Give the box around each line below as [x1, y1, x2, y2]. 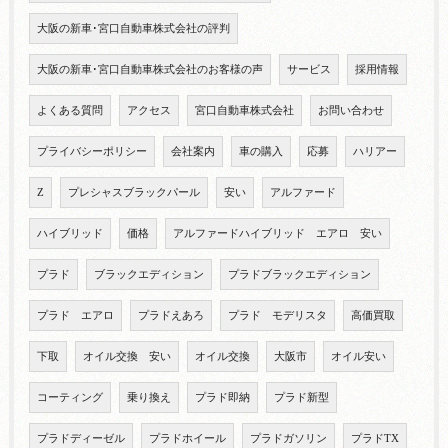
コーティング [36, 392, 103, 404]
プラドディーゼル [36, 433, 125, 445]
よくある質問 [36, 105, 103, 117]
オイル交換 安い [82, 351, 171, 363]
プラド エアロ [36, 310, 114, 322]
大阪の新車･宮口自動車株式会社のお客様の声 [36, 64, 263, 76]
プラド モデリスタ [227, 310, 327, 322]
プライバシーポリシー [36, 146, 147, 158]
